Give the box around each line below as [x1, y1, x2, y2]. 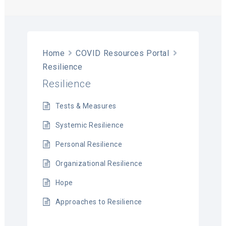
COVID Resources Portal [76, 48, 169, 58]
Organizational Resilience [55, 159, 143, 167]
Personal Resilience [55, 140, 123, 148]
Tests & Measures [55, 101, 117, 110]
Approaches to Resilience [55, 197, 142, 206]
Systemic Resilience [55, 121, 124, 129]
